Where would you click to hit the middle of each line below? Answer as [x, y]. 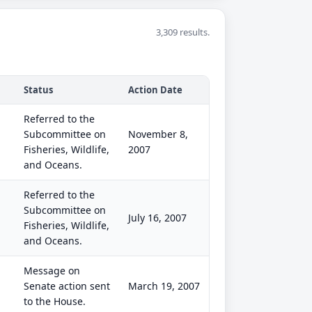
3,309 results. [183, 32]
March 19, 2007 [164, 286]
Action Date [155, 90]
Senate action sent [67, 286]
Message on [52, 271]
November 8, [158, 134]
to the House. [55, 301]
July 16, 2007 [157, 218]
